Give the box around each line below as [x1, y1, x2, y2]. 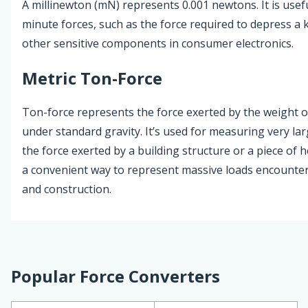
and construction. [22, 181, 111, 197]
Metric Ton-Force [22, 66, 162, 89]
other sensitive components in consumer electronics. [22, 35, 294, 51]
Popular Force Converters [11, 265, 220, 288]
